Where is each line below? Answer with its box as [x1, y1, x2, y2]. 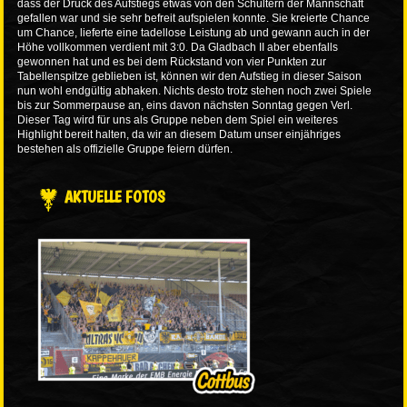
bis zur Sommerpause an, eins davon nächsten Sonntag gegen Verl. [17, 99, 353, 113]
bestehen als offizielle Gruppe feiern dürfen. [17, 143, 233, 156]
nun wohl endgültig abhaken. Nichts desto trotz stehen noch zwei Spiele [17, 84, 372, 98]
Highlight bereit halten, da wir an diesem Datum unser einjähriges [17, 128, 342, 142]
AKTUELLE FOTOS [65, 187, 166, 207]
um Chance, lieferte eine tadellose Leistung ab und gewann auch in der [17, 26, 371, 40]
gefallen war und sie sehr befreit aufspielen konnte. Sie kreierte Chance [17, 12, 371, 25]
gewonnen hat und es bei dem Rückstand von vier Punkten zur [17, 55, 327, 69]
